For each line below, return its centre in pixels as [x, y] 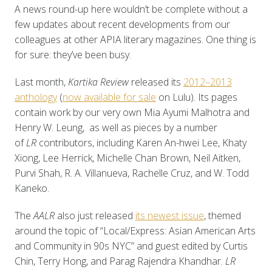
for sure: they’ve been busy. [73, 55]
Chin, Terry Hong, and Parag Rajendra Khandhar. [120, 261]
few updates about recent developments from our [122, 25]
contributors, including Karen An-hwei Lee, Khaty [142, 143]
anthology [36, 97]
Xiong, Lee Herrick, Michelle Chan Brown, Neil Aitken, [127, 158]
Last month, [41, 82]
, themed [222, 216]
